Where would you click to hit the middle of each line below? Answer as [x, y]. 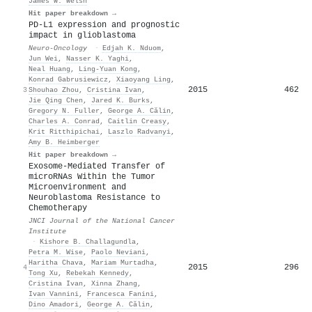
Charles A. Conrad [64, 121]
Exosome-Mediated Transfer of [97, 166]
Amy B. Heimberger [64, 142]
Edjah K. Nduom [132, 48]
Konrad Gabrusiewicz [68, 79]
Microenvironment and [77, 187]
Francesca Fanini [120, 294]
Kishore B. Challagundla [88, 241]
